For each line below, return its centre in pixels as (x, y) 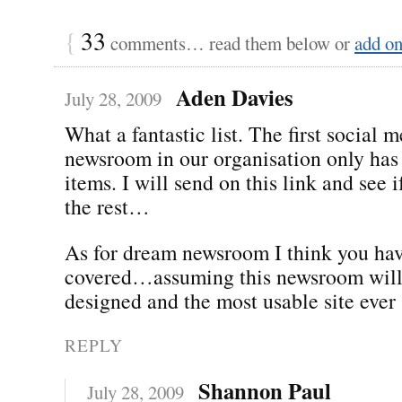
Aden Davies (234, 96)
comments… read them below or (230, 43)
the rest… (107, 206)
